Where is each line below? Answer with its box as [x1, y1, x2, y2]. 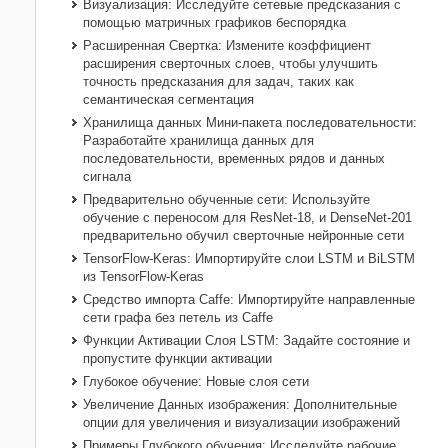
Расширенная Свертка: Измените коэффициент [83, 38, 371, 54]
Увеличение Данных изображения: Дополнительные [83, 397, 397, 413]
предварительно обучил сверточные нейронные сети [83, 228, 404, 244]
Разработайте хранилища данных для [83, 133, 314, 149]
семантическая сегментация [83, 92, 254, 108]
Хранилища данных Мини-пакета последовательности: [83, 115, 417, 131]
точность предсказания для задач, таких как [83, 74, 354, 90]
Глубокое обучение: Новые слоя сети [83, 374, 309, 390]
